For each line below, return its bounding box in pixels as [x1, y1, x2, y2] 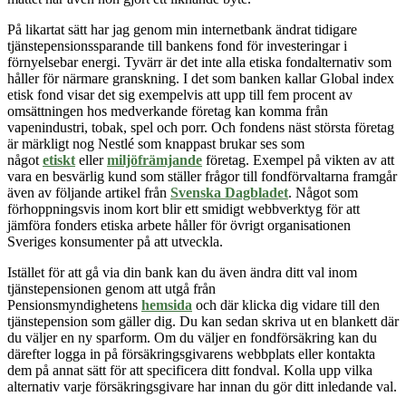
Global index [316, 70, 394, 86]
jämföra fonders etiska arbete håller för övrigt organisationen [7, 217, 351, 233]
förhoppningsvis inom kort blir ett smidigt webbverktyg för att [7, 200, 360, 217]
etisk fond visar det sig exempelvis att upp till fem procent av [7, 86, 353, 102]
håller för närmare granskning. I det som [7, 70, 239, 86]
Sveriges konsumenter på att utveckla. [7, 233, 223, 249]
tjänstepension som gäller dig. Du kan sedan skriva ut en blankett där [7, 313, 399, 329]
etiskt [43, 151, 75, 168]
